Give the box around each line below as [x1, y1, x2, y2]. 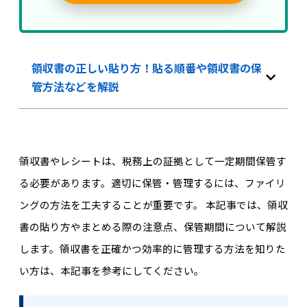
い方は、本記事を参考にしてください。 [19, 262, 204, 278]
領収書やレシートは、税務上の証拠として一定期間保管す [19, 153, 286, 168]
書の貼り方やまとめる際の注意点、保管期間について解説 [19, 219, 286, 234]
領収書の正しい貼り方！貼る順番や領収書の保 [31, 59, 262, 76]
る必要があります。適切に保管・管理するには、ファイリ [19, 175, 286, 190]
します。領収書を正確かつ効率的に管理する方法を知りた [19, 241, 286, 256]
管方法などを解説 [31, 77, 119, 95]
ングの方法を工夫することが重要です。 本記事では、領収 [19, 197, 288, 212]
